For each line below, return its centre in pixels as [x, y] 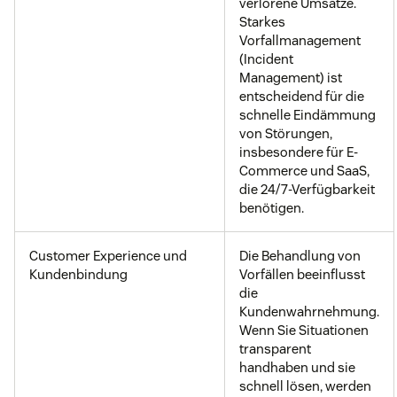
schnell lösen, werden [305, 386]
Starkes [262, 22]
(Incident [266, 59]
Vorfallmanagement [300, 41]
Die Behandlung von [300, 256]
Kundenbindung [78, 275]
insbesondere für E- [299, 152]
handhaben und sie [297, 368]
